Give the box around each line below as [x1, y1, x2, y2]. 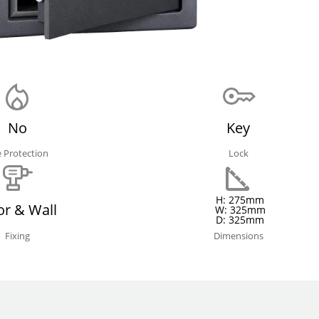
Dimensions [213, 229, 263, 242]
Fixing [4, 229, 30, 242]
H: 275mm [216, 193, 265, 207]
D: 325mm [216, 213, 265, 227]
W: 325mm [214, 203, 266, 217]
